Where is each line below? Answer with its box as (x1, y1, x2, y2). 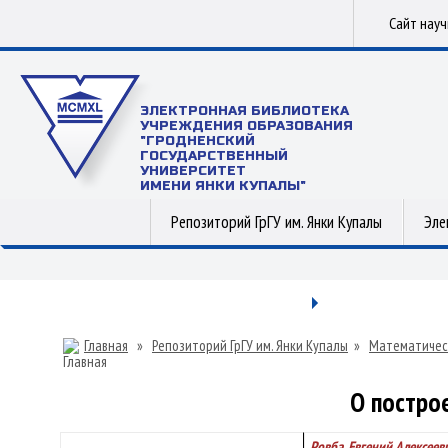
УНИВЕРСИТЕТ (140, 163, 246, 179)
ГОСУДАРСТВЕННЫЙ (140, 148, 288, 164)
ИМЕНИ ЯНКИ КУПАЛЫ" (140, 178, 306, 194)
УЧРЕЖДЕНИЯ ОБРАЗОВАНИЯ (140, 118, 353, 134)
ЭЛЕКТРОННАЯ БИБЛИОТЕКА (140, 103, 349, 119)
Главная (84, 336, 128, 355)
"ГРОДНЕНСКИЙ (140, 133, 255, 149)
